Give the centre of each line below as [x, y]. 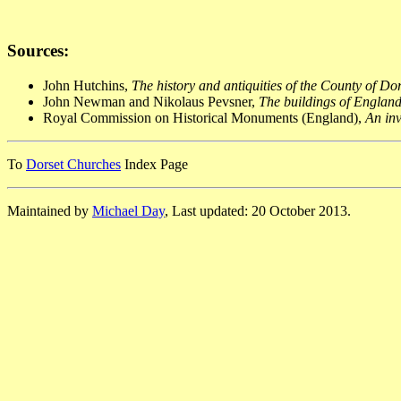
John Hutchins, [87, 85]
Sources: [38, 51]
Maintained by [50, 210]
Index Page [154, 164]
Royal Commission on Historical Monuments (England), [204, 117]
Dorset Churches [73, 164]
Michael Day [128, 210]
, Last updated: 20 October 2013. [258, 210]
